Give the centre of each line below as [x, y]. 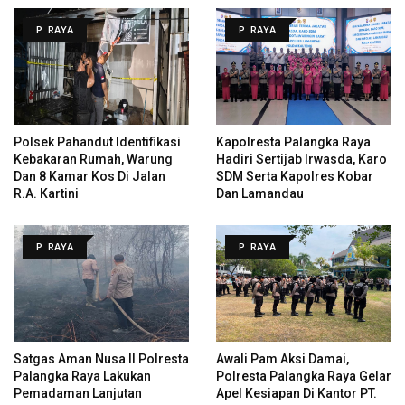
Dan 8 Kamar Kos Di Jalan [89, 176]
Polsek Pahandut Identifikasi [97, 141]
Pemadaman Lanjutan [78, 393]
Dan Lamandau [260, 193]
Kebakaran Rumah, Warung [93, 159]
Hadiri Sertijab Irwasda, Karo [301, 159]
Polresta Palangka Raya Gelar [304, 376]
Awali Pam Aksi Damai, [283, 358]
